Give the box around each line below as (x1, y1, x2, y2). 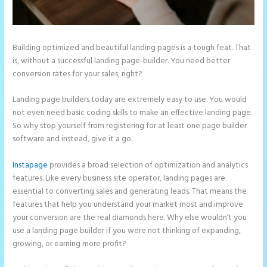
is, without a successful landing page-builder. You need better (13, 54, 231, 67)
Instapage (13, 159, 48, 172)
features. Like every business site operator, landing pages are (13, 172, 226, 185)
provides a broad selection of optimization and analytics (48, 159, 249, 172)
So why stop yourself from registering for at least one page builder (13, 120, 247, 133)
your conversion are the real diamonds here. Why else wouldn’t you (13, 212, 247, 225)
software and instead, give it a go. (13, 133, 133, 146)
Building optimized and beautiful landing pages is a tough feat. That (13, 41, 252, 54)
